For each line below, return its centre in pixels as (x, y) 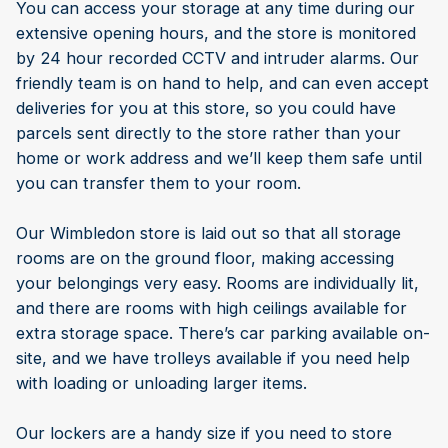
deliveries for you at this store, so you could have (206, 108)
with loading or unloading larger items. (161, 383)
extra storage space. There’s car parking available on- (223, 333)
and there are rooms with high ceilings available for (211, 308)
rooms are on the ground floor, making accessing (205, 258)
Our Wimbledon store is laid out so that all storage (208, 233)
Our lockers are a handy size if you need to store (204, 433)
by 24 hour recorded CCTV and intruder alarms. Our (217, 58)
